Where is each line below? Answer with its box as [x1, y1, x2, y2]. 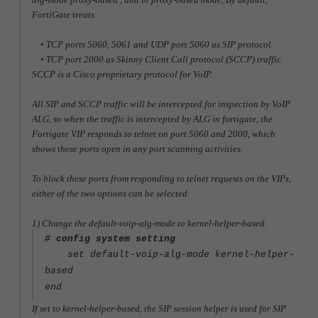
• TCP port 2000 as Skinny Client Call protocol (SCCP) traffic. [32, 54, 283, 65]
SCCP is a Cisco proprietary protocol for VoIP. [32, 69, 212, 79]
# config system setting [45, 234, 175, 244]
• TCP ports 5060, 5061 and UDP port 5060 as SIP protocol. [32, 39, 273, 50]
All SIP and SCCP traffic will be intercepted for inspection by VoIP [32, 99, 290, 109]
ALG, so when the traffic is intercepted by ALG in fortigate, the [32, 114, 273, 124]
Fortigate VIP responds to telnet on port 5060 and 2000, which [32, 128, 275, 139]
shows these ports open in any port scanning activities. [32, 143, 243, 154]
